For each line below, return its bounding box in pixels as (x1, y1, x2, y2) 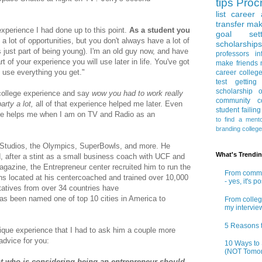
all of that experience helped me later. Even (36, 99, 182, 109)
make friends (216, 58, 258, 67)
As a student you (129, 26, 190, 35)
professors (216, 49, 249, 58)
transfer (216, 19, 244, 29)
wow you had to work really (92, 89, 183, 98)
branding (216, 125, 240, 132)
